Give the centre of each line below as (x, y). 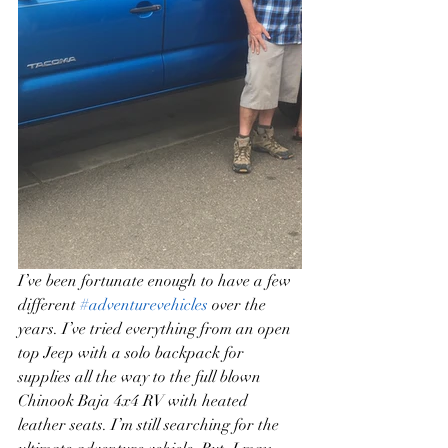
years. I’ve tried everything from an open (156, 329)
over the (239, 305)
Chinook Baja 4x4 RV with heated (135, 401)
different (49, 305)
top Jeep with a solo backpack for (133, 353)
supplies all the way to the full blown (141, 377)
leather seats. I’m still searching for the (150, 425)
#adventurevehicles (144, 305)
